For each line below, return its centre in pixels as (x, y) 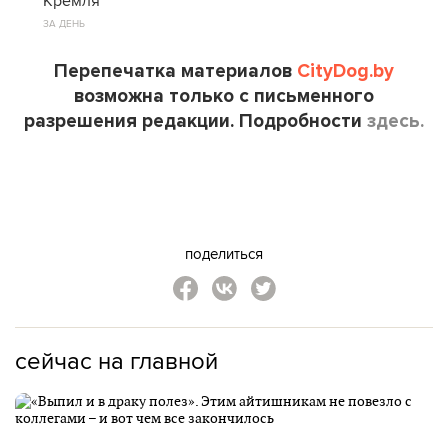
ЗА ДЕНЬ (64, 22)
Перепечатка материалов (175, 70)
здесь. (395, 120)
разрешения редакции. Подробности (195, 120)
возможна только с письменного (224, 95)
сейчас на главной (116, 359)
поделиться (224, 253)
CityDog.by (345, 70)
